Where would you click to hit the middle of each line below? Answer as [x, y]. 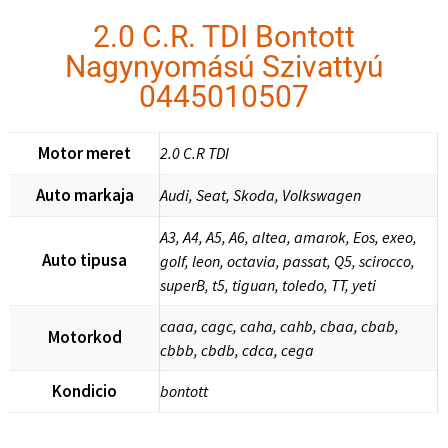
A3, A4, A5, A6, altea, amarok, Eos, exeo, [288, 236]
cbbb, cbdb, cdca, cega [237, 349]
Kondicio [84, 390]
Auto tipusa [84, 259]
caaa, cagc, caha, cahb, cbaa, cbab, [279, 325]
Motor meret [84, 152]
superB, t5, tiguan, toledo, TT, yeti [268, 284]
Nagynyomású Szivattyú [224, 66]
